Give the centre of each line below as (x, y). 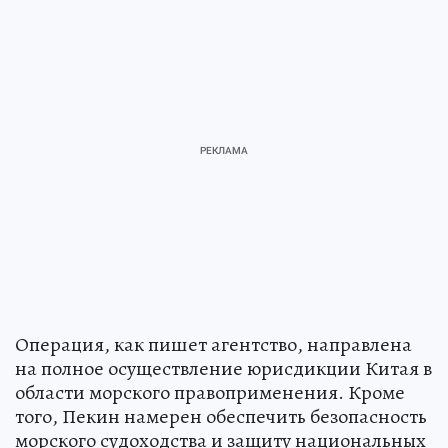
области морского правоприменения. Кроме (210, 393)
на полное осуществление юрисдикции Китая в (223, 369)
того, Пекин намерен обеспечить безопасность (221, 417)
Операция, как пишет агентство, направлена (213, 345)
